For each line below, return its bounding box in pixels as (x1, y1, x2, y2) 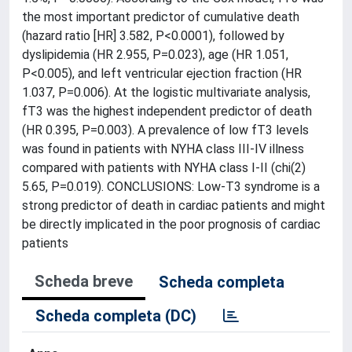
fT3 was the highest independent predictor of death (22, 104, 312, 119)
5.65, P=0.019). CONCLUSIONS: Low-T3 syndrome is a (22, 179, 320, 194)
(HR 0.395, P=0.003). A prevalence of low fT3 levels (22, 123, 309, 137)
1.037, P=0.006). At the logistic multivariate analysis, (22, 85, 310, 100)
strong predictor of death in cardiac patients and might (22, 198, 325, 213)
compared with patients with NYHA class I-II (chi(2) (22, 160, 306, 175)
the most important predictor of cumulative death (22, 9, 299, 24)
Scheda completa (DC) (35, 306, 196, 325)
